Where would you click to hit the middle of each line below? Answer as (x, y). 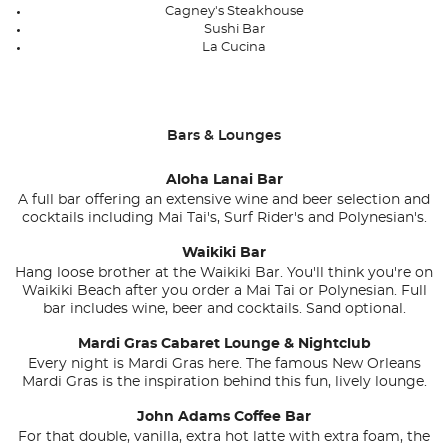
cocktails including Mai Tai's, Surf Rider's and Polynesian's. (224, 218)
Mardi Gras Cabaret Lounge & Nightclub (224, 344)
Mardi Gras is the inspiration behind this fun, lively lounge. (224, 382)
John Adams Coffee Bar (224, 417)
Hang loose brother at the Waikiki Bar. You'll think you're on (224, 273)
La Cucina (234, 48)
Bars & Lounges (229, 136)
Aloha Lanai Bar (224, 180)
